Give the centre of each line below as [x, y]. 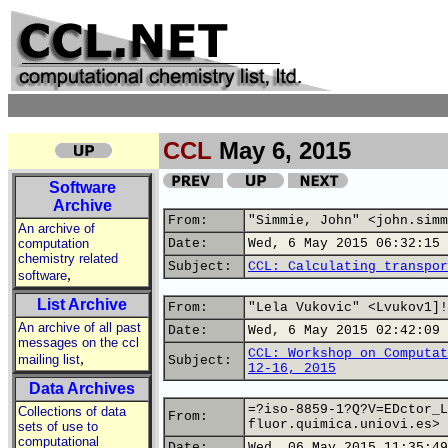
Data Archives [82, 388]
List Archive [82, 304]
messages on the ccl [78, 342]
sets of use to [58, 426]
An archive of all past [79, 327]
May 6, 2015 [281, 150]
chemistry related [68, 258]
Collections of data [72, 411]
